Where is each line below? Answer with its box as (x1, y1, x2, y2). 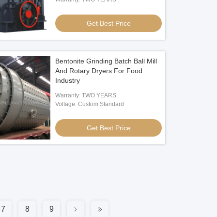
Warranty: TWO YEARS (55, 92, 117, 99)
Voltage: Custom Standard (55, 101, 124, 108)
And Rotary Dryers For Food (55, 67, 143, 75)
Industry (55, 77, 80, 84)
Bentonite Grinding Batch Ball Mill (55, 57, 157, 65)
